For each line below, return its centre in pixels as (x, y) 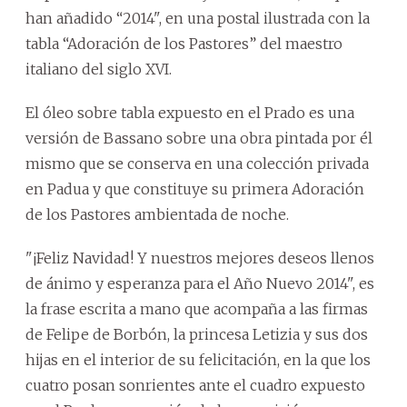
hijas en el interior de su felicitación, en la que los (198, 359)
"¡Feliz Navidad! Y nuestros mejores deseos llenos (200, 258)
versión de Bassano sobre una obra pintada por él (199, 138)
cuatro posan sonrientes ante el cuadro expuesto (195, 385)
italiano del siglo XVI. (99, 69)
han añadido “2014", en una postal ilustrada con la (198, 18)
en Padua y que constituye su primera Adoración (195, 189)
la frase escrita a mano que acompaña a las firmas (197, 308)
